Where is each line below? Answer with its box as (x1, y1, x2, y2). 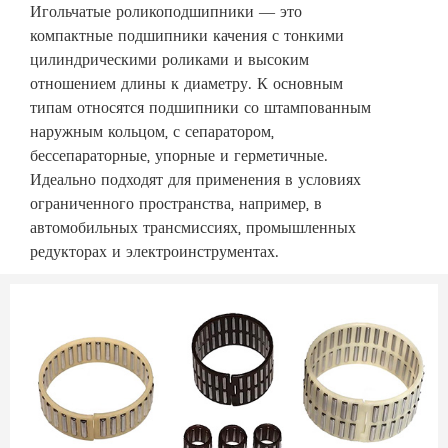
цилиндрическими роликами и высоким (30, 47, 309, 73)
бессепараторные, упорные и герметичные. (30, 143, 328, 169)
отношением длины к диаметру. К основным (30, 71, 343, 97)
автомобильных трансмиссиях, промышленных (30, 215, 356, 241)
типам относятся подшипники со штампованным (30, 95, 371, 121)
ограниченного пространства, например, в (30, 191, 322, 217)
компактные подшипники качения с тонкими (30, 23, 344, 49)
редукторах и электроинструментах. (30, 239, 279, 265)
